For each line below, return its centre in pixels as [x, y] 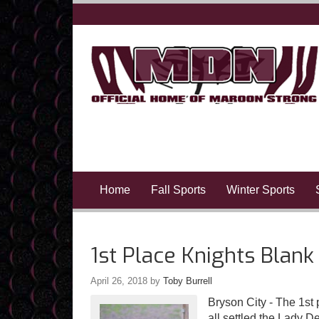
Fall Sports [178, 190]
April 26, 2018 [119, 281]
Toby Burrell [188, 281]
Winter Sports [260, 190]
